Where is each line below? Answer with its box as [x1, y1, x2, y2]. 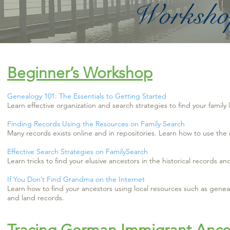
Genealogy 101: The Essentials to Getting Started [7, 91, 166, 101]
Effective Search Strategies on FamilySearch [7, 147, 152, 156]
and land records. [7, 193, 64, 202]
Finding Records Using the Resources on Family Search [7, 119, 185, 128]
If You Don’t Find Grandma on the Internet [7, 175, 145, 184]
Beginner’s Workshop [7, 64, 152, 82]
